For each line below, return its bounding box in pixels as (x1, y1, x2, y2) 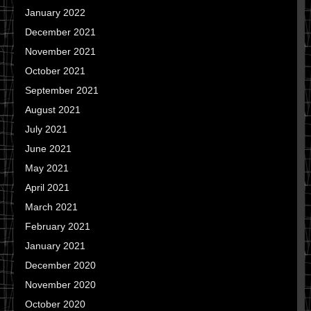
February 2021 (25, 221, 90, 233)
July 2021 (25, 124, 67, 135)
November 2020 (25, 279, 96, 291)
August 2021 (25, 104, 81, 116)
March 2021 (25, 201, 78, 213)
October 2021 (25, 65, 85, 77)
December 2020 (25, 260, 96, 271)
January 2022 (25, 7, 85, 19)
